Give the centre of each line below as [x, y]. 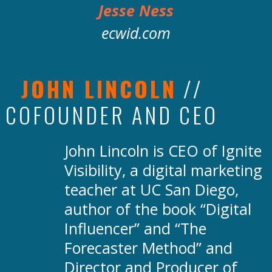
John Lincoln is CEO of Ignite [163, 151]
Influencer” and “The [135, 228]
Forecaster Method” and [148, 248]
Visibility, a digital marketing [163, 170]
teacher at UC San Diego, [151, 189]
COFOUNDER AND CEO [112, 114]
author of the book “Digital [158, 209]
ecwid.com [136, 33]
